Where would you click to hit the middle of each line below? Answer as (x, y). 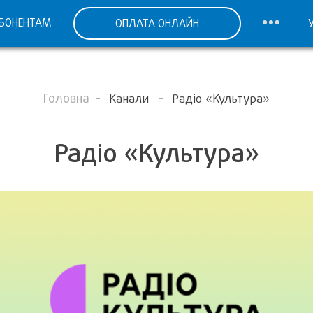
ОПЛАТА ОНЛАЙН (157, 23)
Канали (131, 99)
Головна (66, 99)
